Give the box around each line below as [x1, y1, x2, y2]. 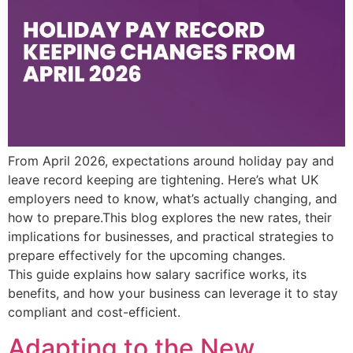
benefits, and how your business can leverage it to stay [8, 285, 338, 302]
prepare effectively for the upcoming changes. [8, 247, 285, 264]
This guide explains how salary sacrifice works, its [8, 266, 307, 283]
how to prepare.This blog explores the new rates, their [8, 210, 332, 226]
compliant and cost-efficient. [8, 304, 180, 321]
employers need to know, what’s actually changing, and [8, 191, 337, 207]
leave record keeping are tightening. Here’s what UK [8, 172, 318, 188]
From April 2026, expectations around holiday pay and [8, 153, 334, 169]
